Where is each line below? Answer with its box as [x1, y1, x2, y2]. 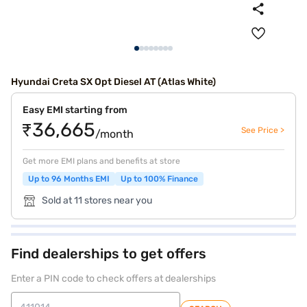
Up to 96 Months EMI [28, 174, 110, 184]
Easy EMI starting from [23, 104, 127, 116]
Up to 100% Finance [121, 174, 198, 184]
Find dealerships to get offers [11, 245, 206, 262]
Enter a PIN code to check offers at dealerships [11, 273, 216, 284]
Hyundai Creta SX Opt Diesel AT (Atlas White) [11, 76, 216, 88]
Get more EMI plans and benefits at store [23, 156, 180, 166]
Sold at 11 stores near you [42, 195, 152, 206]
